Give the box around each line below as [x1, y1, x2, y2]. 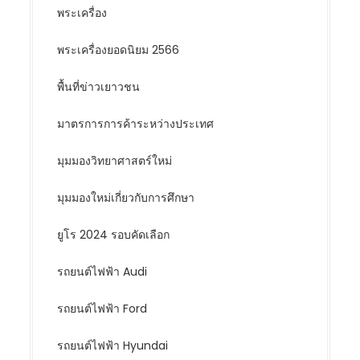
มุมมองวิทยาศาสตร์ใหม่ [57, 153, 173, 169]
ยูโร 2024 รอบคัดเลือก [57, 227, 170, 243]
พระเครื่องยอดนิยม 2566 [57, 42, 180, 58]
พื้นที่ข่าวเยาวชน [57, 79, 141, 95]
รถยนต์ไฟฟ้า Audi [57, 264, 148, 280]
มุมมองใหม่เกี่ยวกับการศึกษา [57, 190, 195, 206]
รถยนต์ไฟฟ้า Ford [57, 301, 148, 317]
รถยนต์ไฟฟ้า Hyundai [57, 337, 169, 354]
